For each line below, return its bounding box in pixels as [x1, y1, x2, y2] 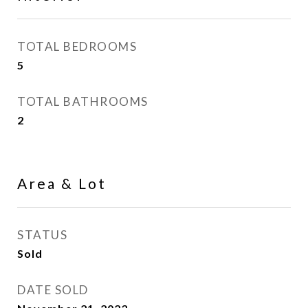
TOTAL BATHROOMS [17, 94, 148, 109]
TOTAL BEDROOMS [17, 39, 137, 54]
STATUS [17, 228, 67, 242]
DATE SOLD [17, 283, 89, 297]
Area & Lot [17, 175, 107, 192]
